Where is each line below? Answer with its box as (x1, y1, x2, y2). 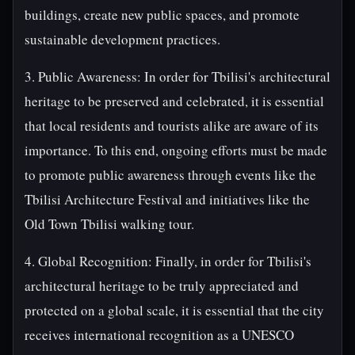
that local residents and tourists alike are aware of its (25, 116, 319, 135)
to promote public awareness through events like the (25, 166, 316, 184)
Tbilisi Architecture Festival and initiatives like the (25, 190, 310, 208)
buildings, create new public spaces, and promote (25, 6, 300, 24)
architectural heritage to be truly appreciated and (25, 277, 299, 295)
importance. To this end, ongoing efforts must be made (25, 141, 327, 159)
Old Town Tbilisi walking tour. (25, 215, 194, 233)
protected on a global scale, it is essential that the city (25, 301, 324, 319)
